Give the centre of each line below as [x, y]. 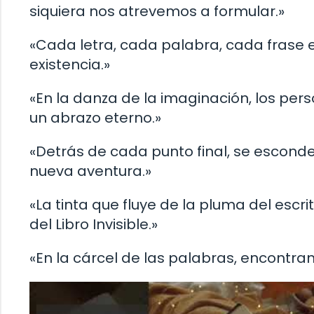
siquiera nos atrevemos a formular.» [157, 12]
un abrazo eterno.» [95, 118]
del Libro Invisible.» [94, 225]
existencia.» [70, 65]
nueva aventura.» [90, 171]
